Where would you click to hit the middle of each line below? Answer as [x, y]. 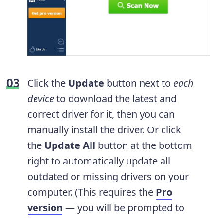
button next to [139, 83]
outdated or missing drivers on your [108, 177]
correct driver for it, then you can [101, 114]
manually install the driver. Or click [104, 130]
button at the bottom [144, 145]
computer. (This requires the [91, 192]
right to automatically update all [99, 161]
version [45, 208]
